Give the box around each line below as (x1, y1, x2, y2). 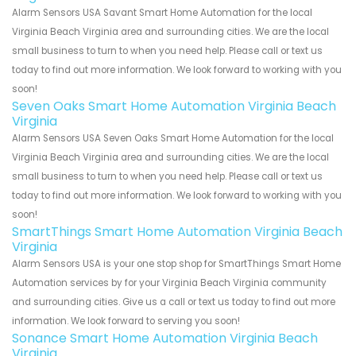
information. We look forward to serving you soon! (12, 315, 240, 328)
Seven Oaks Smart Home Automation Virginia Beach (12, 97, 336, 116)
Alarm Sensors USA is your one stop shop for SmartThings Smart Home (12, 257, 341, 271)
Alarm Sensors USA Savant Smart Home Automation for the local (12, 6, 312, 20)
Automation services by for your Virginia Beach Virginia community (12, 277, 327, 290)
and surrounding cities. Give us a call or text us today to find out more (12, 296, 335, 309)
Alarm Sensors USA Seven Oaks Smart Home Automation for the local (12, 132, 334, 145)
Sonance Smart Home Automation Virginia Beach (12, 329, 318, 348)
